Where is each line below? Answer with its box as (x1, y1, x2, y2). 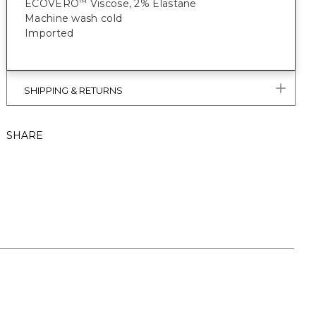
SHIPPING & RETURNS (24, 85, 123, 96)
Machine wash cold (25, 12, 123, 25)
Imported (25, 27, 74, 39)
